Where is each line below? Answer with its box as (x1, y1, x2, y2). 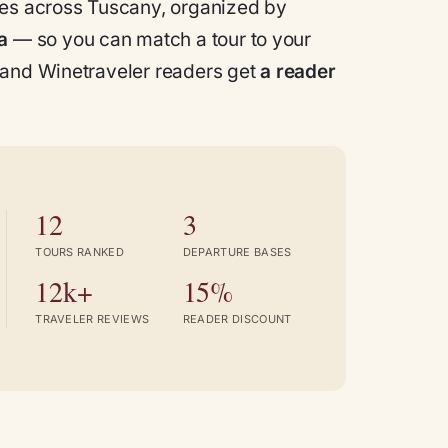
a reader (260, 59, 336, 83)
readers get (150, 59, 261, 83)
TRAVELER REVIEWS (35, 311, 150, 326)
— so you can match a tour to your (8, 27, 312, 51)
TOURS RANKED (35, 244, 125, 259)
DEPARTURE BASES (182, 244, 292, 259)
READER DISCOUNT (182, 311, 292, 326)
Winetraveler (37, 59, 151, 83)
